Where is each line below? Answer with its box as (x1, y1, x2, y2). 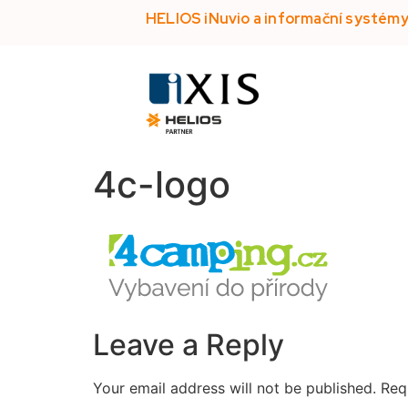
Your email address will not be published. (93, 379, 376, 398)
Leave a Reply (93, 327, 284, 363)
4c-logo (93, 161, 230, 207)
